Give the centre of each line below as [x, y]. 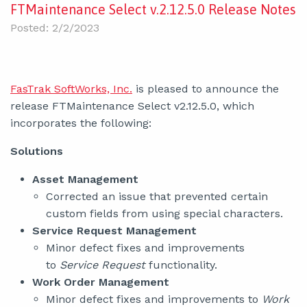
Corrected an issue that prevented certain [157, 196]
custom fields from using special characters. [164, 213]
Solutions [37, 151]
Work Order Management [101, 282]
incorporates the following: [81, 123]
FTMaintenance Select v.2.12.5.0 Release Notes [153, 9]
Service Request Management [114, 231]
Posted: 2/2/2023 [55, 28]
